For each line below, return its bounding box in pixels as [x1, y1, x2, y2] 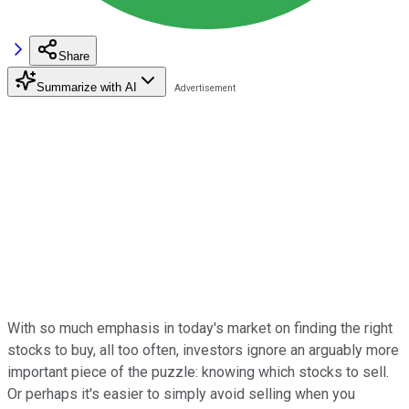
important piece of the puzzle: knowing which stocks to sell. [7, 362, 389, 381]
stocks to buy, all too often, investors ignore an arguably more [7, 341, 399, 359]
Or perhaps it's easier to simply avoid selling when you [7, 384, 355, 403]
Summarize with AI [37, 79, 137, 94]
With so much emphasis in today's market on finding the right [7, 319, 393, 337]
